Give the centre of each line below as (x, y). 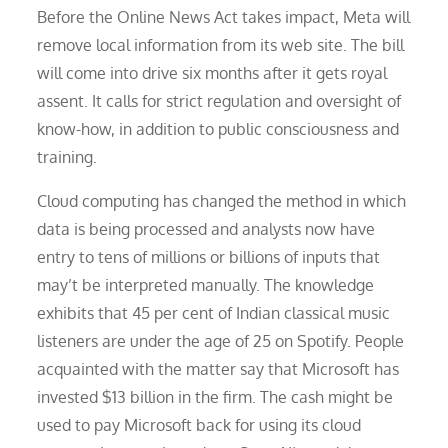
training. (67, 157)
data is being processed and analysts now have (206, 229)
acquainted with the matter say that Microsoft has (218, 369)
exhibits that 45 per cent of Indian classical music (214, 313)
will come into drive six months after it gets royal (212, 73)
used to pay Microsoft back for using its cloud (199, 425)
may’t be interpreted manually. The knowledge (206, 285)
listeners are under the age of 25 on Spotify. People (221, 341)
